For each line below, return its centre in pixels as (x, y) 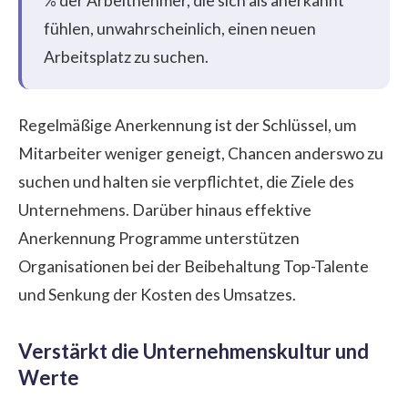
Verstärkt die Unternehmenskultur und (194, 351)
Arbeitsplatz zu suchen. (126, 56)
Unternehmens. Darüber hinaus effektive (165, 209)
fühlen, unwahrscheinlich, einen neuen (180, 28)
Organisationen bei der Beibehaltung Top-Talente (194, 266)
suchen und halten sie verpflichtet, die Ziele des (186, 181)
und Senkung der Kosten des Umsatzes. (157, 294)
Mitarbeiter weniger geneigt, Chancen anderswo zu (201, 153)
